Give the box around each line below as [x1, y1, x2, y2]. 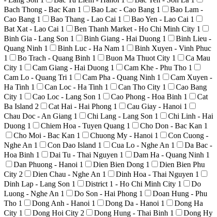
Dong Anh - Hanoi [32, 199, 92, 207]
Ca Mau [186, 53, 210, 62]
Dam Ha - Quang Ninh [133, 150, 206, 159]
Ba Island [4, 102, 35, 110]
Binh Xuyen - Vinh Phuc [135, 44, 211, 52]
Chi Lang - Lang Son [87, 111, 155, 120]
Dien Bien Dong [93, 160, 146, 169]
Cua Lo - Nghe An [111, 140, 171, 149]
